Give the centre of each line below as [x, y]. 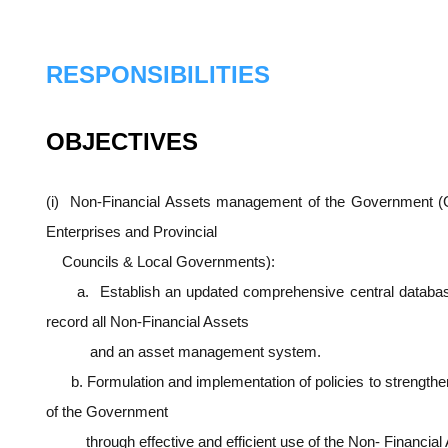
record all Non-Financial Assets [147, 322]
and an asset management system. [183, 352]
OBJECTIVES [122, 142]
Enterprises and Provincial [131, 232]
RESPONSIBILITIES [158, 75]
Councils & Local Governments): [160, 262]
